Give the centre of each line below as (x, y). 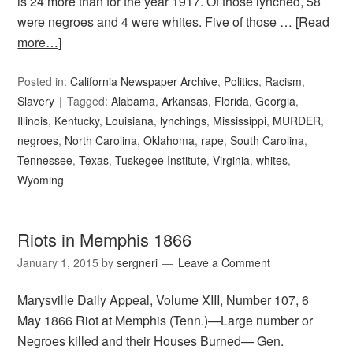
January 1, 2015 (58, 262)
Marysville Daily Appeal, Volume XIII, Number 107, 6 (163, 300)
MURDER (297, 121)
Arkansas (185, 101)
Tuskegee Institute (161, 160)
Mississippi (240, 121)
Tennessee (45, 160)
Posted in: (44, 81)
